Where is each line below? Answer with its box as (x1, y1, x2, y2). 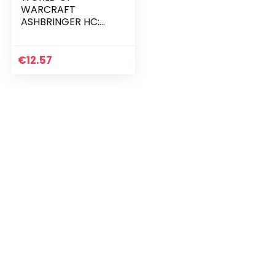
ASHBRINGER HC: (21, 15, 100, 29)
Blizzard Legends (21, 27, 101, 41)
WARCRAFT (21, 2, 76, 17)
